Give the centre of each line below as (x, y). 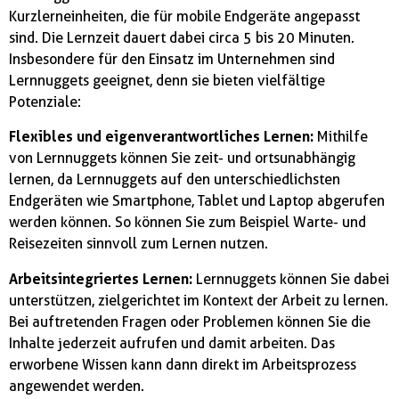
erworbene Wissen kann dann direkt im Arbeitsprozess (183, 364)
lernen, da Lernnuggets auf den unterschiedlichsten (175, 180)
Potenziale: (45, 102)
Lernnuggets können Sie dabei (291, 279)
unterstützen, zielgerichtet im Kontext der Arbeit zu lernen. (199, 300)
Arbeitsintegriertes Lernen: (101, 278)
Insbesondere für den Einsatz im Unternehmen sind (172, 59)
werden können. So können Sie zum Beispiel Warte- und (187, 223)
